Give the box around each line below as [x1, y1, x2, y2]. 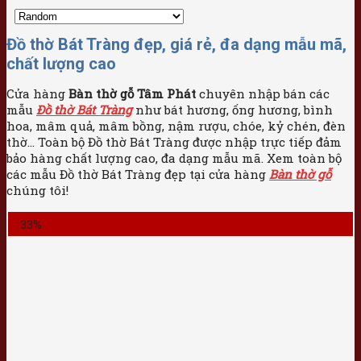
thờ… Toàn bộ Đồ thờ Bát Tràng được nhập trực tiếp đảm [6, 134, 342, 151]
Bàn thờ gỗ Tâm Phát [68, 85, 196, 102]
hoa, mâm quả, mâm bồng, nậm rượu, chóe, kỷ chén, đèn [6, 118, 346, 135]
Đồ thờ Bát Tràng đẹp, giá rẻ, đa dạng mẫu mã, [6, 35, 346, 55]
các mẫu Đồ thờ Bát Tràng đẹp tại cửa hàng [6, 166, 269, 183]
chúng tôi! [6, 182, 68, 199]
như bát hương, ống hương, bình [132, 102, 333, 118]
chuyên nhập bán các [196, 85, 330, 102]
